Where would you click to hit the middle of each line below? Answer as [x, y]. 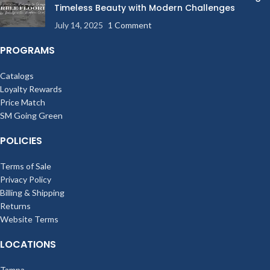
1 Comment [130, 25]
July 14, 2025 [79, 25]
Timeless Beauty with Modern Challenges [145, 8]
